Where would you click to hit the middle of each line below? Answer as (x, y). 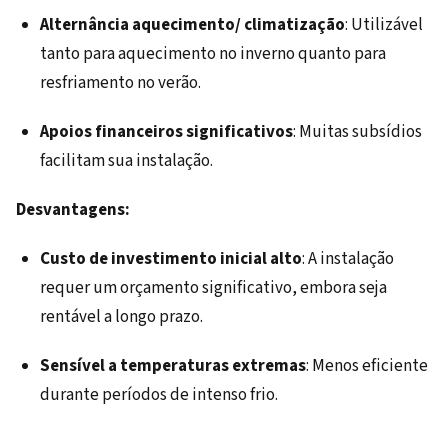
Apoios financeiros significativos (166, 132)
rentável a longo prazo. (121, 317)
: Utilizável (384, 25)
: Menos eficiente (367, 366)
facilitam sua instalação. (126, 161)
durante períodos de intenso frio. (159, 395)
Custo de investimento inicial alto (171, 259)
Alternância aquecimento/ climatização (192, 25)
